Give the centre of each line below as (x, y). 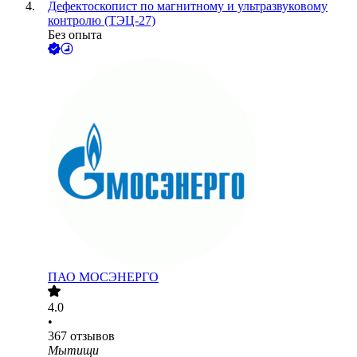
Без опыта (75, 35)
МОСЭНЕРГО (119, 277)
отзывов (92, 336)
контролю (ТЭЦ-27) (102, 21)
